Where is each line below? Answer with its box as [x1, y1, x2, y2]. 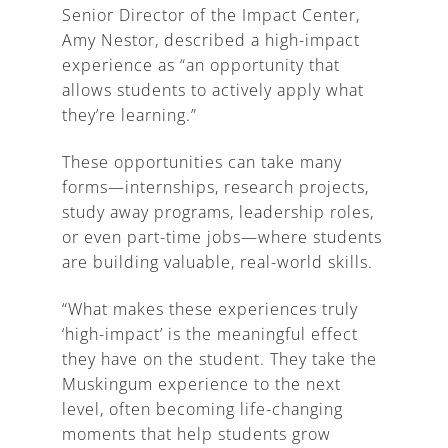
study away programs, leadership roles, [62, 200, 375, 223]
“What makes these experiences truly [62, 297, 359, 320]
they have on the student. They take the [62, 347, 378, 370]
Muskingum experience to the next [62, 372, 342, 395]
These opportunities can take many [62, 150, 343, 173]
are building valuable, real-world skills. [62, 250, 374, 273]
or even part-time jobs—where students [62, 225, 383, 248]
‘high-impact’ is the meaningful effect [62, 322, 359, 345]
